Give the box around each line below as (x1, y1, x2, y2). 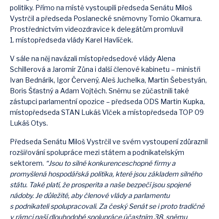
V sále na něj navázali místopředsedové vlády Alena (10, 54, 175, 63)
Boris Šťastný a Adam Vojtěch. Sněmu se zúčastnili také (10, 87, 189, 95)
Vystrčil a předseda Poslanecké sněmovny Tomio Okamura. (10, 14, 202, 22)
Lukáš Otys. (10, 119, 48, 127)
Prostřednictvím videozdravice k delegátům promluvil (10, 25, 183, 33)
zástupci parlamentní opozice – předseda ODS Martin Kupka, (10, 97, 205, 106)
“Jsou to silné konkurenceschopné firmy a (44, 159, 175, 167)
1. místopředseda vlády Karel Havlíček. (10, 36, 133, 44)
